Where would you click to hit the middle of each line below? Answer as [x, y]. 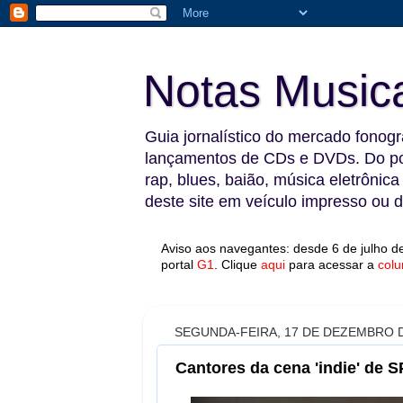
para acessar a [331, 264]
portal [177, 264]
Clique [239, 264]
